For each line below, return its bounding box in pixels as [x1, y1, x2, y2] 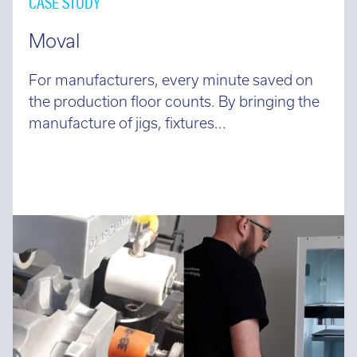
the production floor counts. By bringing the [29, 92, 320, 110]
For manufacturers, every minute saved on [29, 71, 313, 88]
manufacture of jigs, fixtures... [29, 114, 226, 131]
